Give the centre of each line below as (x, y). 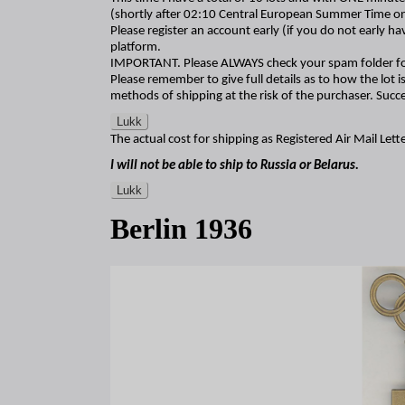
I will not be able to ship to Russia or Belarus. (235, 165)
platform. (136, 48)
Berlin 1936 (181, 229)
